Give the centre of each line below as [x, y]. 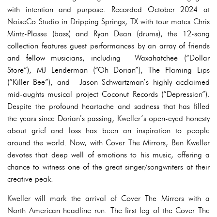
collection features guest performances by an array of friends [108, 46]
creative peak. [30, 179]
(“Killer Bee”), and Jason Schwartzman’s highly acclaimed [108, 82]
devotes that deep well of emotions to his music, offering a [108, 155]
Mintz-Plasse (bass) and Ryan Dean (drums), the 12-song [108, 34]
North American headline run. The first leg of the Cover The [108, 211]
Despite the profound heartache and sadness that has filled [108, 107]
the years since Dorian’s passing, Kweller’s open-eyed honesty [108, 119]
